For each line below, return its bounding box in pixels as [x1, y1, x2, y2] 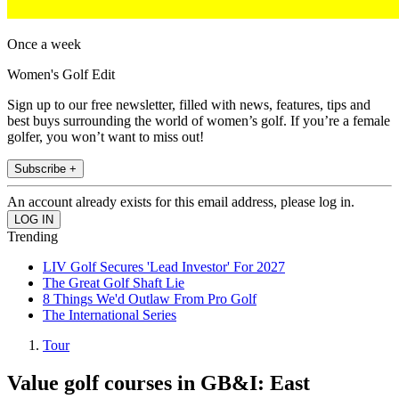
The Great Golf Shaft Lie [43, 275, 184, 291]
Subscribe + [14, 162, 77, 176]
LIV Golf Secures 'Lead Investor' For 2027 [43, 259, 285, 275]
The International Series [43, 307, 176, 323]
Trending [7, 229, 58, 245]
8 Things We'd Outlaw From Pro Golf [43, 291, 256, 307]
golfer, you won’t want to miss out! [7, 129, 204, 145]
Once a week [7, 37, 81, 53]
